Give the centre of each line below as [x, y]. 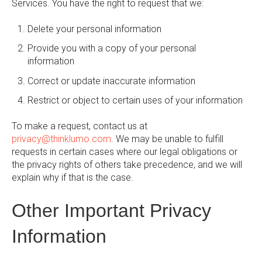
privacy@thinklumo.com [61, 139]
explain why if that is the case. [73, 178]
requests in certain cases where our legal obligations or [125, 152]
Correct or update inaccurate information [112, 81]
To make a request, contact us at [80, 126]
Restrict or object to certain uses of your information [135, 100]
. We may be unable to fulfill [167, 139]
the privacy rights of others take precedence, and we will [127, 165]
